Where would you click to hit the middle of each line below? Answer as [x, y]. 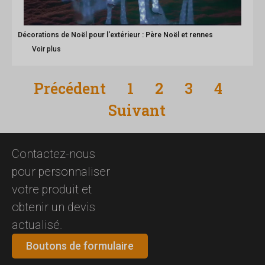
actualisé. [37, 225]
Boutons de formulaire [80, 246]
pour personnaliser [61, 172]
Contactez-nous [54, 154]
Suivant [137, 111]
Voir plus [46, 49]
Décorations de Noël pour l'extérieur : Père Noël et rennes [115, 35]
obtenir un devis [54, 207]
